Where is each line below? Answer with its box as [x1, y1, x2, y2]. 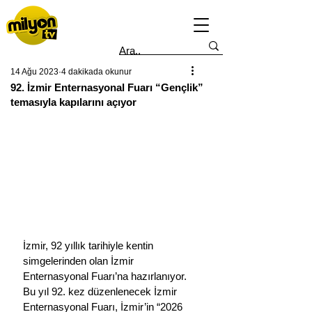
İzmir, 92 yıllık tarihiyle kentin [23, 239, 156, 251]
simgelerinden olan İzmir [23, 254, 136, 267]
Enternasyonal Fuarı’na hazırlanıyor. [23, 270, 189, 282]
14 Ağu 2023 [10, 67, 58, 77]
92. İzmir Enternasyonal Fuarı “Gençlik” [10, 81, 203, 93]
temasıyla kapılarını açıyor [10, 96, 136, 108]
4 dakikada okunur [61, 67, 132, 77]
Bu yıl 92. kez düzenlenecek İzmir [23, 285, 180, 297]
